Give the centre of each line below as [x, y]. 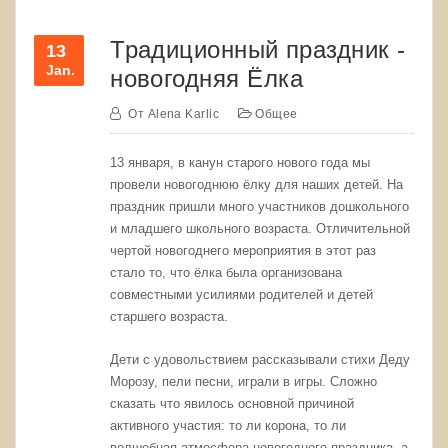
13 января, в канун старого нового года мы [240, 163]
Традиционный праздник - [258, 49]
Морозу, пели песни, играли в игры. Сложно [244, 381]
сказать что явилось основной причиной [232, 403]
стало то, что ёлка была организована [226, 273]
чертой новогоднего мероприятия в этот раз [243, 251]
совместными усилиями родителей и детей [242, 295]
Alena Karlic [183, 114]
